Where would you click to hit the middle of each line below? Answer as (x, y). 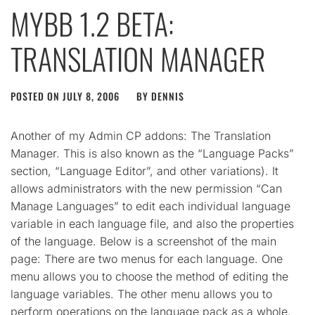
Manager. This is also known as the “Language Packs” (152, 154)
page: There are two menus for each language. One (147, 259)
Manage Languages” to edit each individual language (150, 206)
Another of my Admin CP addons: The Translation (141, 136)
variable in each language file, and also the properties (152, 224)
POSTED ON (37, 96)
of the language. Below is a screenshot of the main (143, 242)
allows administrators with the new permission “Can (146, 189)
